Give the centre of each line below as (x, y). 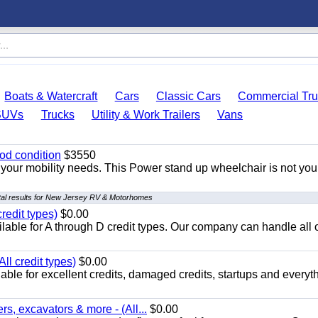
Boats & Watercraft (51, 96)
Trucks (57, 115)
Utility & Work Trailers (146, 115)
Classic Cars (188, 96)
